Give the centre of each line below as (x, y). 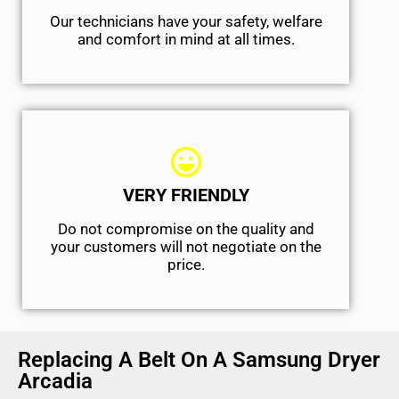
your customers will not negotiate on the (186, 247)
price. (186, 265)
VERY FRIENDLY (186, 195)
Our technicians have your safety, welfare (186, 22)
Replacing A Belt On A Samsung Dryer (199, 360)
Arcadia (55, 382)
